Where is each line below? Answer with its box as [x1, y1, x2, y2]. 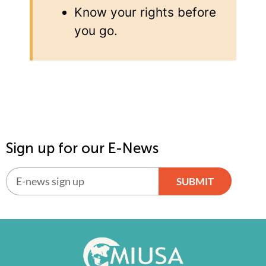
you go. [74, 23, 118, 39]
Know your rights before [74, 5, 216, 20]
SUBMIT [176, 175, 214, 188]
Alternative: [6, 198, 74, 213]
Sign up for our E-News [6, 139, 159, 157]
